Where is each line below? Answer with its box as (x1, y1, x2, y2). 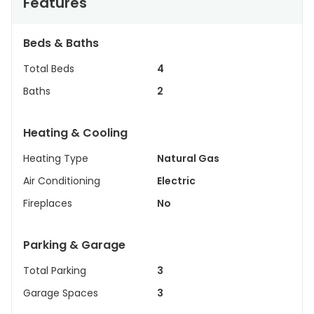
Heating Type (23, 151, 88, 165)
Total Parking (23, 264, 86, 278)
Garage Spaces (23, 286, 98, 300)
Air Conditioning (23, 174, 100, 188)
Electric (157, 174, 196, 188)
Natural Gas (157, 151, 219, 165)
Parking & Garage (23, 237, 125, 253)
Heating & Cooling (23, 125, 128, 141)
